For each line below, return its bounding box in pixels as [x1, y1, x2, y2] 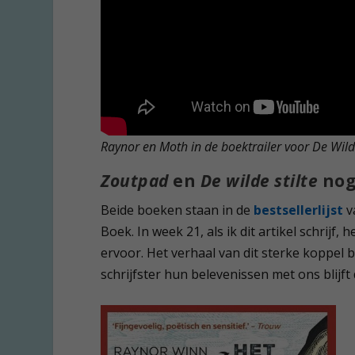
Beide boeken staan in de [101, 200, 251, 219]
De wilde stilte [200, 169, 323, 192]
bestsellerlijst [254, 200, 344, 219]
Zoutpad [101, 169, 169, 192]
